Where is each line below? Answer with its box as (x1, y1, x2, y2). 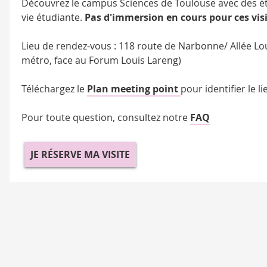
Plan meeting (87, 82, 153, 96)
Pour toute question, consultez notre (21, 111, 190, 125)
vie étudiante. (21, 11, 85, 24)
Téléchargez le (21, 82, 87, 96)
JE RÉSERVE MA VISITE (30, 148, 130, 162)
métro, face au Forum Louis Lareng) (21, 54, 181, 67)
